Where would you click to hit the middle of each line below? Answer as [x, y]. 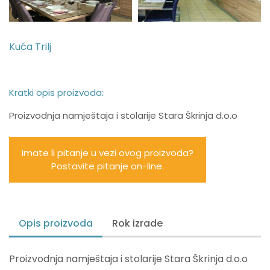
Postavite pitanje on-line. [108, 166]
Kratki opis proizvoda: [56, 93]
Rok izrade [137, 223]
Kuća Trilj [30, 47]
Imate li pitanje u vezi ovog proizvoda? [108, 153]
